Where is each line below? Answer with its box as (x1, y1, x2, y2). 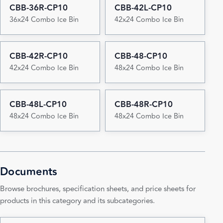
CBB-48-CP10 (114, 50, 167, 63)
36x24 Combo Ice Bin (9, 14, 79, 26)
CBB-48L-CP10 (9, 98, 67, 111)
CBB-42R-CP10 (9, 50, 68, 63)
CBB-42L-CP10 (114, 1, 172, 15)
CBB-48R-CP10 (114, 98, 173, 111)
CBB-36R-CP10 (9, 1, 68, 15)
